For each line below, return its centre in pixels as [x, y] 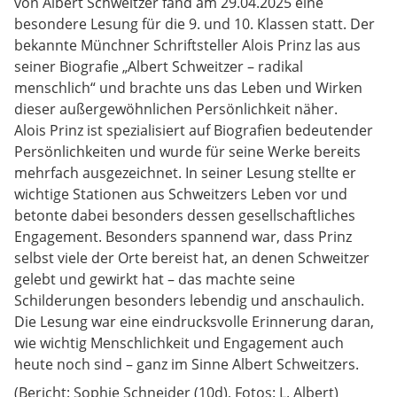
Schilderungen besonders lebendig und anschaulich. [189, 300]
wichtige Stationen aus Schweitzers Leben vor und [181, 194]
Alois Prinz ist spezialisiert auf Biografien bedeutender [194, 130]
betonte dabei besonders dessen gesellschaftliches [185, 215]
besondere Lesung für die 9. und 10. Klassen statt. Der [195, 24]
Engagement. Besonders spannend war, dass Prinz [183, 237]
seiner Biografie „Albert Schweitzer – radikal [159, 66]
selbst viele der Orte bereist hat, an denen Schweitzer [192, 258]
